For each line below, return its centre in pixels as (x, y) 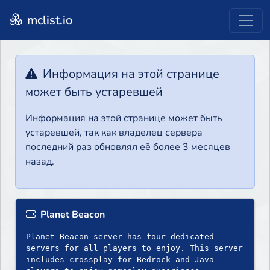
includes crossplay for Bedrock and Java (120, 260)
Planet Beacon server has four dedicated (120, 237)
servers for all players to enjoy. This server (134, 248)
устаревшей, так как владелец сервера (114, 133)
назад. (40, 162)
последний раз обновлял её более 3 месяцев (128, 147)
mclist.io (48, 20)
